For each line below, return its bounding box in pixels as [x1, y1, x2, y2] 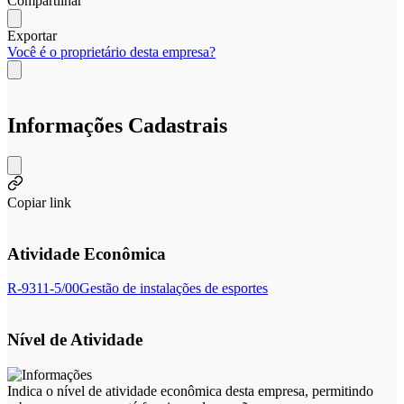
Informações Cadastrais [7, 113, 227, 137]
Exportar [7, 28, 57, 43]
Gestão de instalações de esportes [79, 280, 268, 297]
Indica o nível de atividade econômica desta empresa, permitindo [7, 382, 373, 399]
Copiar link [7, 194, 71, 210]
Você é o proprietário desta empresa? [7, 44, 216, 60]
